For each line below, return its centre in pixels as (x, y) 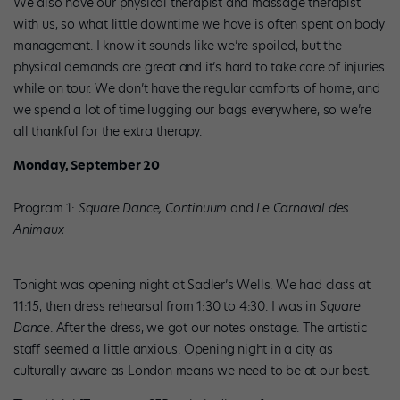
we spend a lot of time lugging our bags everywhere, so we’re (192, 109)
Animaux (39, 229)
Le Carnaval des (303, 208)
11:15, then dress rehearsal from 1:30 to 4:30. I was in (167, 307)
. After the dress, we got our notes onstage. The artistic (208, 328)
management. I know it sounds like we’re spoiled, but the (178, 45)
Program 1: (46, 208)
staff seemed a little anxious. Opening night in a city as (173, 350)
